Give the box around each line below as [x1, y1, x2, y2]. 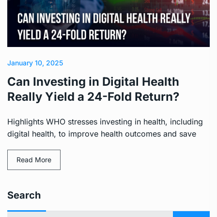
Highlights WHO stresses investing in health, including [7, 116, 203, 126]
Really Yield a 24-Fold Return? [7, 89, 179, 104]
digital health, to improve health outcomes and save [7, 128, 196, 139]
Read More [16, 155, 51, 164]
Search [7, 189, 41, 201]
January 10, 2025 [7, 58, 63, 67]
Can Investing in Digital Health [7, 74, 179, 89]
